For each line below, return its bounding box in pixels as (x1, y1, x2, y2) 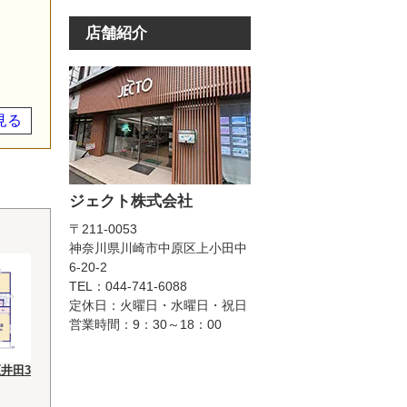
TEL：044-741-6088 (69, 279, 187, 293)
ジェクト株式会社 (69, 193, 193, 210)
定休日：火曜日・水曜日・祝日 (69, 298, 247, 313)
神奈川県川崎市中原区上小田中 (69, 241, 247, 255)
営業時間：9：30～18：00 (69, 317, 222, 332)
